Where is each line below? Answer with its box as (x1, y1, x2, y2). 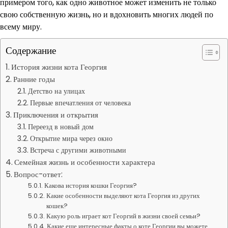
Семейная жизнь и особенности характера (14, 157, 156, 167)
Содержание (6, 44, 56, 58)
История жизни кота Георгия (11, 62, 107, 72)
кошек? (46, 201, 68, 211)
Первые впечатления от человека (30, 98, 131, 108)
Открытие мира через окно (30, 133, 112, 144)
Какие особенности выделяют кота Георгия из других (46, 191, 201, 201)
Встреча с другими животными (30, 145, 126, 155)
